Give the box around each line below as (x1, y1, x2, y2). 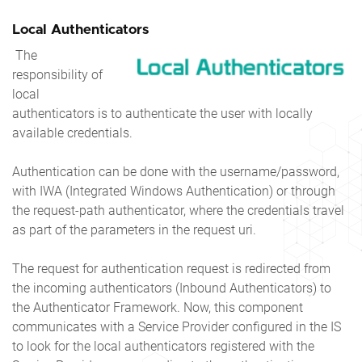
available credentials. (12, 124, 133, 141)
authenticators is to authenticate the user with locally (12, 105, 313, 121)
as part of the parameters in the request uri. (12, 221, 256, 238)
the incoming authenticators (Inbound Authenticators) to (12, 280, 331, 296)
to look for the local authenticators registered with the (12, 338, 314, 354)
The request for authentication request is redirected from (12, 260, 330, 276)
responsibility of (12, 66, 103, 82)
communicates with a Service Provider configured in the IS (12, 318, 341, 335)
